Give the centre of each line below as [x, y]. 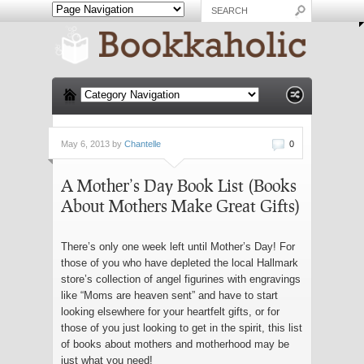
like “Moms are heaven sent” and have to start [169, 295]
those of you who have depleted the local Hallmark [180, 262]
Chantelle [143, 143]
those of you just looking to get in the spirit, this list [182, 327]
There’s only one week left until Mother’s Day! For [178, 246]
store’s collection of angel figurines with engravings [181, 279]
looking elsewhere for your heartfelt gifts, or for [170, 311]
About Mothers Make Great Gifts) [181, 205]
